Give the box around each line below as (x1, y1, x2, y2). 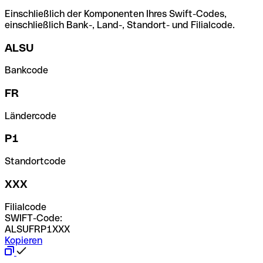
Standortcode (5, 156, 66, 167)
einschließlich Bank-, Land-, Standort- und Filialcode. (5, 19, 235, 31)
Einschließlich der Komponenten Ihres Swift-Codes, (5, 8, 227, 19)
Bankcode (5, 65, 48, 76)
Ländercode (5, 110, 56, 122)
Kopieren (5, 234, 42, 246)
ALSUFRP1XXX (5, 223, 70, 235)
